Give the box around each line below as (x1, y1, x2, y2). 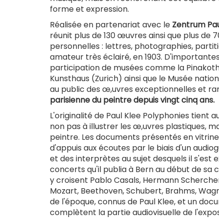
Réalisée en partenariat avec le (50, 19, 170, 31)
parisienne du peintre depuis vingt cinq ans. (50, 94, 215, 106)
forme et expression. (50, 3, 129, 15)
